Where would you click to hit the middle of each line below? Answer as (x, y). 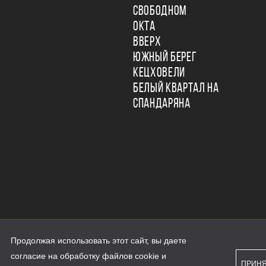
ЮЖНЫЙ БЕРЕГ (165, 58)
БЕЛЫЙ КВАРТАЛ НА (176, 89)
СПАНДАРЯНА (162, 104)
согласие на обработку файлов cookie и (88, 256)
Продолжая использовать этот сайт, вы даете (99, 240)
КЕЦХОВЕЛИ (159, 73)
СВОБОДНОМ (160, 12)
